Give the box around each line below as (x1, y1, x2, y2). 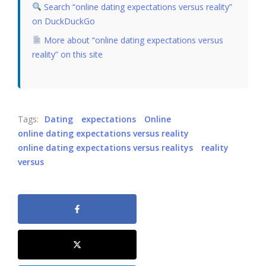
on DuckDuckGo (32, 15, 95, 27)
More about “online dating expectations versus (41, 34, 223, 46)
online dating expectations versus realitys (18, 141, 193, 153)
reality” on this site (32, 48, 103, 60)
